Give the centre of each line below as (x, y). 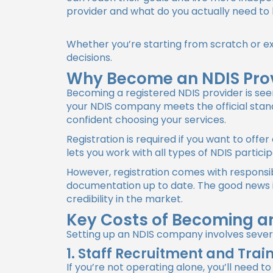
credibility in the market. (125, 199)
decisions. (90, 58)
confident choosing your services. (147, 120)
